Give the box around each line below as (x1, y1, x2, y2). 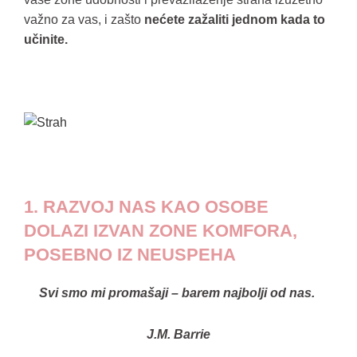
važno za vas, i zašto (24, 13, 144, 26)
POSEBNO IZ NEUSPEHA (24, 245, 236, 265)
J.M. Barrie (146, 328, 210, 341)
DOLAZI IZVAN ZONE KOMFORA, (24, 221, 297, 241)
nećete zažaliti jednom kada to (144, 13, 325, 26)
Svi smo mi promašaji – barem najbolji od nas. (38, 286, 318, 300)
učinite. (24, 33, 68, 46)
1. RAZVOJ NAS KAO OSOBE (24, 197, 269, 217)
